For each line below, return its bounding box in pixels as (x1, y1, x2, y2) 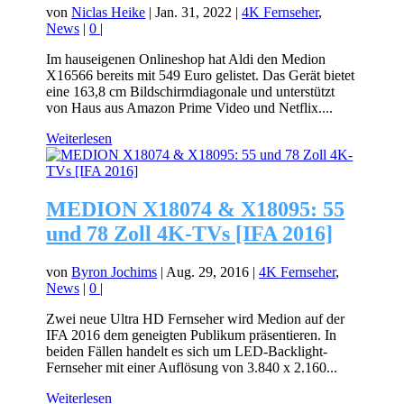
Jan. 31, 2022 (155, 5, 233, 21)
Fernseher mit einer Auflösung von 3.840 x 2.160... (46, 359, 338, 375)
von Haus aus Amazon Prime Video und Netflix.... (46, 100, 334, 116)
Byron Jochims (71, 263, 158, 280)
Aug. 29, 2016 (166, 263, 250, 280)
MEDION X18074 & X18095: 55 (46, 197, 345, 222)
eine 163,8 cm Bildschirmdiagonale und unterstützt (46, 84, 335, 100)
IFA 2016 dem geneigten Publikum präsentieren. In (46, 326, 337, 343)
